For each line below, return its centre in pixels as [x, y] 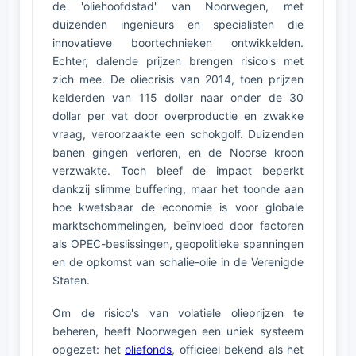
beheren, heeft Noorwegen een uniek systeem [178, 331]
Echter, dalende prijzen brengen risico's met [178, 61]
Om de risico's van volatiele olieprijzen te [178, 313]
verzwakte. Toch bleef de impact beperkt [178, 170]
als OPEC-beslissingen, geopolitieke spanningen [178, 244]
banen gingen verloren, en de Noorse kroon [178, 152]
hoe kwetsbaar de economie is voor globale [178, 207]
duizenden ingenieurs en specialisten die [178, 24]
